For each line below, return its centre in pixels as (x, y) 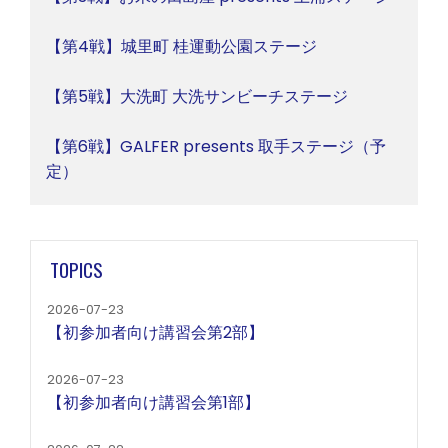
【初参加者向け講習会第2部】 (155, 333)
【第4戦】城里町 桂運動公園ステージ (181, 46)
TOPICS (77, 270)
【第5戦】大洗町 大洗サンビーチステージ (197, 96)
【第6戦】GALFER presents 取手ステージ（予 (216, 146)
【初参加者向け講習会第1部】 (153, 403)
